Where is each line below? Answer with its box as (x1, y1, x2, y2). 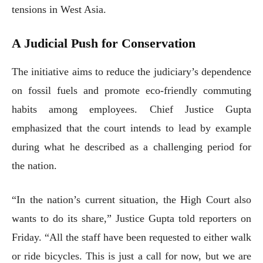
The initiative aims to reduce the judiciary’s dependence (12, 65, 251, 77)
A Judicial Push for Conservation (12, 35, 195, 50)
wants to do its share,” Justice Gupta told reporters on (12, 212, 251, 224)
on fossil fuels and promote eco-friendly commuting (12, 84, 251, 96)
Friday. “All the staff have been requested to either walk (12, 231, 251, 243)
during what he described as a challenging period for (12, 140, 251, 153)
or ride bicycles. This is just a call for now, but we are (12, 249, 251, 262)
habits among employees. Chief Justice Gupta (12, 103, 251, 115)
